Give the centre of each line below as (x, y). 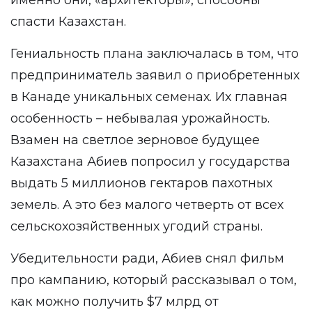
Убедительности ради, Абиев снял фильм (147, 258)
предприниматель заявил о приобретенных (155, 75)
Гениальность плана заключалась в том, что (155, 54)
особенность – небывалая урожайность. (140, 118)
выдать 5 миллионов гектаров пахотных (141, 183)
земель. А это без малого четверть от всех (147, 205)
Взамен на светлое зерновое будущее (135, 140)
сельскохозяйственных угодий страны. (136, 226)
